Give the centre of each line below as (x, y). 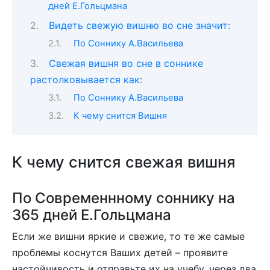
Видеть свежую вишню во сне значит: (139, 25)
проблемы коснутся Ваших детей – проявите (120, 253)
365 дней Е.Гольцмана (92, 215)
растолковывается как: (86, 79)
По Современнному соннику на (124, 198)
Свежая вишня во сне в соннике (126, 63)
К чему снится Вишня (120, 115)
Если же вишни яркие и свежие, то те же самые (128, 237)
